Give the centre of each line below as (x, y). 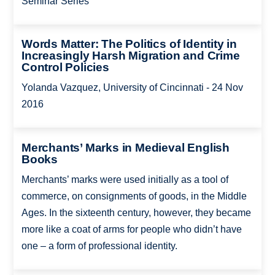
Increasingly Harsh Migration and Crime (130, 56)
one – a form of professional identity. (99, 246)
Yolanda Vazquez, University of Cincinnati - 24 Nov (132, 88)
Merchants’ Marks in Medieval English (125, 147)
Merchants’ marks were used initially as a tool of (125, 179)
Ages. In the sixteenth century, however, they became (136, 212)
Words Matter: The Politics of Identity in (129, 44)
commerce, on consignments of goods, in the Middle (134, 196)
